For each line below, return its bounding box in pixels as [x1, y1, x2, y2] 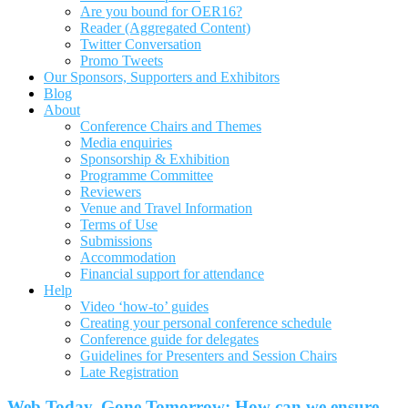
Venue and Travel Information [80, 199, 252, 216]
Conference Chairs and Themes [80, 117, 261, 134]
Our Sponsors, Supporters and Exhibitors [44, 68, 280, 85]
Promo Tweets [80, 52, 163, 68]
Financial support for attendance [80, 265, 264, 281]
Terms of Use [80, 216, 158, 232]
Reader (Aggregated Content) [80, 19, 250, 36]
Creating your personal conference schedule [80, 314, 331, 331]
